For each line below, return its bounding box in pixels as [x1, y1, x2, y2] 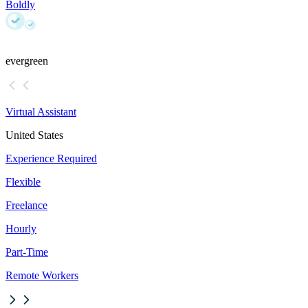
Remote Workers [5, 269, 78, 282]
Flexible [5, 176, 41, 188]
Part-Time [5, 246, 48, 258]
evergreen [5, 55, 48, 67]
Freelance [5, 199, 47, 212]
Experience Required [5, 153, 97, 165]
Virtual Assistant [5, 106, 76, 118]
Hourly [5, 223, 36, 235]
